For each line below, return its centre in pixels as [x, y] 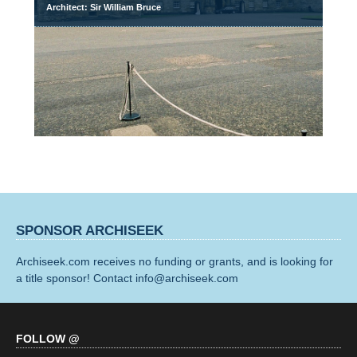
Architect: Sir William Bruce [104, 7]
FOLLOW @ [48, 338]
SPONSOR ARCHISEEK [90, 230]
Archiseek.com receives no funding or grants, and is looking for [175, 261]
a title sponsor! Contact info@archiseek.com [127, 278]
